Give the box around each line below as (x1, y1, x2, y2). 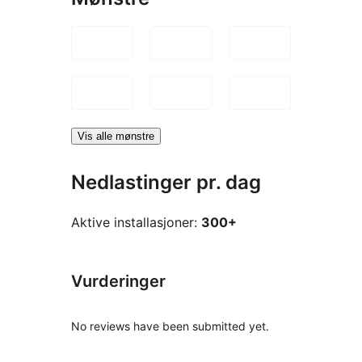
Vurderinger (71, 271, 166, 291)
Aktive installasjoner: (71, 213, 201, 230)
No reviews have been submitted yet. (71, 318, 269, 333)
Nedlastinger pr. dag (71, 170, 261, 195)
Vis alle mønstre (78, 130, 154, 143)
